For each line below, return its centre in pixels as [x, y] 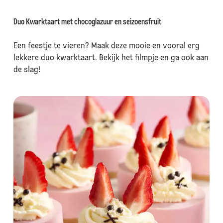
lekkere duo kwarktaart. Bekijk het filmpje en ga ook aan [111, 58]
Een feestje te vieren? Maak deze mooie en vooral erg [106, 46]
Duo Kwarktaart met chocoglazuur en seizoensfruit [87, 22]
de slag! [27, 70]
